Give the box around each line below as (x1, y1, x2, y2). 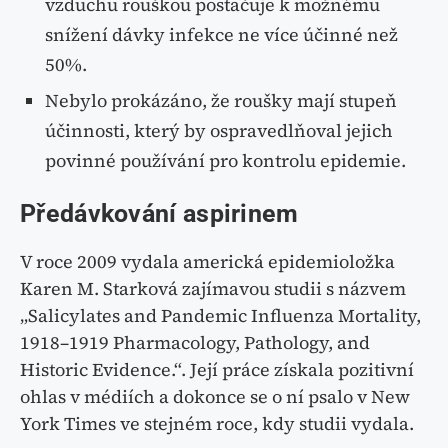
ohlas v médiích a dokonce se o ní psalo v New (20, 384, 410, 410)
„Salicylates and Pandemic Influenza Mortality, (20, 303, 421, 329)
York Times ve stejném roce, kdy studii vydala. (20, 411, 414, 437)
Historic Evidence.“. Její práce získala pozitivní (20, 357, 414, 383)
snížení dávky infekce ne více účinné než (45, 22, 398, 48)
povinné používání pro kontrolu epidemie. (45, 148, 406, 174)
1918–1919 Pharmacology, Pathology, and (20, 330, 370, 356)
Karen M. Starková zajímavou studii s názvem (20, 276, 406, 302)
